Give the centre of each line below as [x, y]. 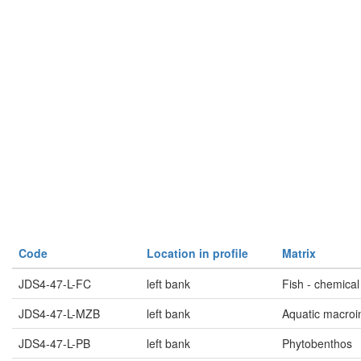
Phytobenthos [317, 344]
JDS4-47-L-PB [54, 344]
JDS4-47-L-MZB [59, 314]
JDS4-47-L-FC [55, 284]
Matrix [299, 253]
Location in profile [197, 253]
